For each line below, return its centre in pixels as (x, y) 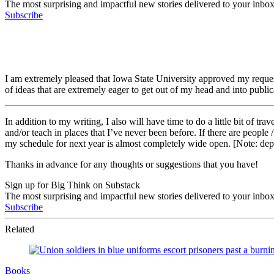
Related (20, 229)
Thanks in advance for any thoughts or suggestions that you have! (131, 164)
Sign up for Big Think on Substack (72, 185)
